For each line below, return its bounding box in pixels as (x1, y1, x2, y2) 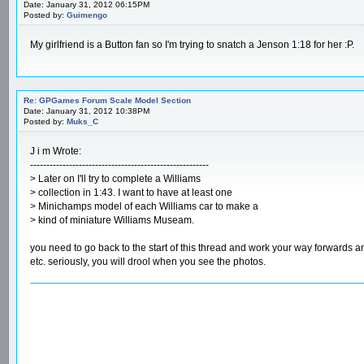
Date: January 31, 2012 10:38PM (24, 106, 149, 115)
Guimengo (67, 10, 107, 19)
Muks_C (67, 116, 98, 126)
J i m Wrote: (30, 145, 81, 157)
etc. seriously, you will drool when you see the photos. (30, 255, 266, 267)
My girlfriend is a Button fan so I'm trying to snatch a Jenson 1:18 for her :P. (30, 38, 354, 50)
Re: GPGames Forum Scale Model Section (24, 95, 191, 105)
